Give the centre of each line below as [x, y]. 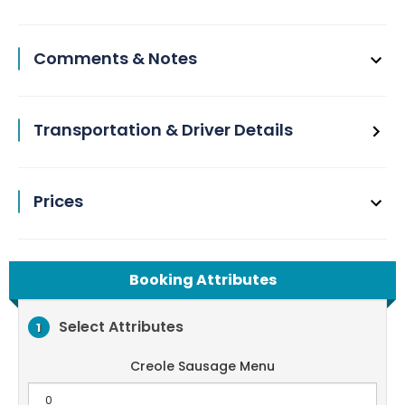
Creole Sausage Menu [202, 366]
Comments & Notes [115, 58]
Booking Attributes [202, 280]
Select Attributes [121, 326]
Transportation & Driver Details [163, 130]
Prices [58, 201]
